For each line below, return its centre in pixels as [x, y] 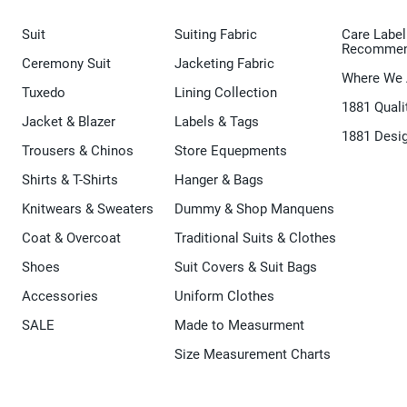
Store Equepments [231, 151]
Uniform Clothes [224, 297]
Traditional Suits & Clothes [255, 238]
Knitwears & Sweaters [88, 209]
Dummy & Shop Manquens [254, 209]
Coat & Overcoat [71, 238]
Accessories [60, 297]
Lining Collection [226, 93]
